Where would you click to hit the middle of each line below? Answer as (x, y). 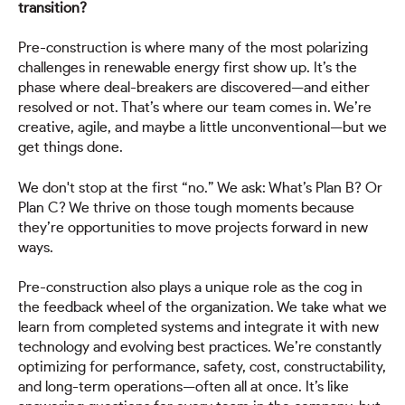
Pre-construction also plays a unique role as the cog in (190, 287)
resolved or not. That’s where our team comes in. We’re (195, 108)
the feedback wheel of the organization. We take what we (202, 307)
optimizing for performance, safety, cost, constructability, (202, 367)
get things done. (71, 148)
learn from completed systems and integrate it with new (198, 327)
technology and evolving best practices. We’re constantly (200, 347)
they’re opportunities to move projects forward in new (193, 227)
